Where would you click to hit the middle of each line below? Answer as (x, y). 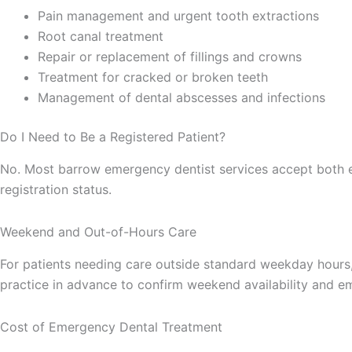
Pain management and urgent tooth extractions (178, 16)
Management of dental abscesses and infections (181, 98)
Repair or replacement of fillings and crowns (170, 57)
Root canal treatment (101, 37)
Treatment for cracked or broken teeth (153, 77)
